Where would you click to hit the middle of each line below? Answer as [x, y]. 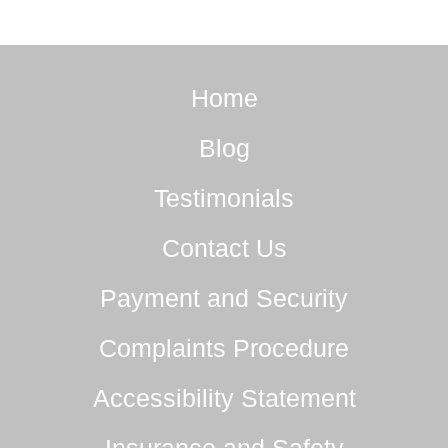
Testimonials [224, 198]
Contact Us [224, 248]
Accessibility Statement [224, 398]
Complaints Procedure [224, 348]
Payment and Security [224, 298]
